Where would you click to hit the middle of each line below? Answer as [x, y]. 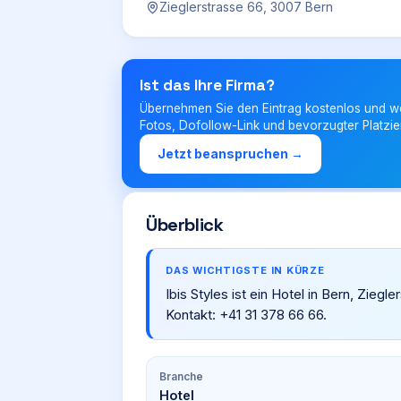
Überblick [185, 225]
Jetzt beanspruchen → [230, 154]
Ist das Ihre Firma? [207, 85]
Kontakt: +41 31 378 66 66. [246, 315]
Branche [181, 376]
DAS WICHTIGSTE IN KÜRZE [245, 270]
